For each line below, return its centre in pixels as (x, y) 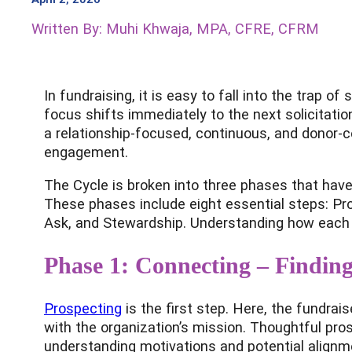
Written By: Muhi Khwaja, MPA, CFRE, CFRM (175, 28)
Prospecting (83, 308)
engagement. (86, 152)
